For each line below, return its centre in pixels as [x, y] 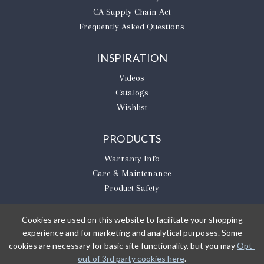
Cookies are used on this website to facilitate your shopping [132, 220]
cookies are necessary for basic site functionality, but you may [123, 245]
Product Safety [132, 188]
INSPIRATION [132, 57]
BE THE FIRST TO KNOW [132, 238]
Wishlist [132, 107]
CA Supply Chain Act [132, 11]
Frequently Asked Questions [132, 26]
